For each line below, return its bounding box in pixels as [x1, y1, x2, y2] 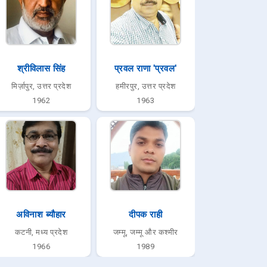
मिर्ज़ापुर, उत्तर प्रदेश [11, 82, 72, 91]
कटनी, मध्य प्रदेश [14, 228, 68, 237]
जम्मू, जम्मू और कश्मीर [113, 228, 178, 237]
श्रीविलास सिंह [17, 63, 66, 74]
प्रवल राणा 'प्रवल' [114, 63, 177, 74]
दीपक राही [129, 209, 163, 220]
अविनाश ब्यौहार [16, 209, 66, 220]
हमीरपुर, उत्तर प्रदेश [116, 82, 176, 91]
